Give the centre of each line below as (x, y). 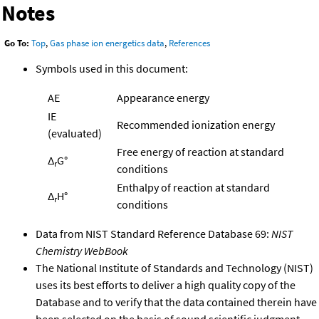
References (189, 43)
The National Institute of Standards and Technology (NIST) (174, 267)
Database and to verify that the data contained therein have (176, 302)
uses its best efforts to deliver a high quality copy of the (166, 284)
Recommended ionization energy (196, 124)
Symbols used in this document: (112, 68)
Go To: (17, 43)
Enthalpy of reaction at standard (193, 187)
